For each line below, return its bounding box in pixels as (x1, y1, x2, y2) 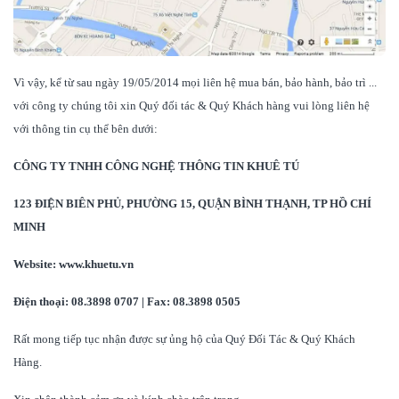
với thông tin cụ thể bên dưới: (13, 122, 158, 136)
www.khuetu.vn (59, 257, 134, 272)
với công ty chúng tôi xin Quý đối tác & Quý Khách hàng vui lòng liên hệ (13, 99, 370, 113)
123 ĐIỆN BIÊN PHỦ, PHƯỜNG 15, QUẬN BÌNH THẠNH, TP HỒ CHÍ (13, 197, 371, 211)
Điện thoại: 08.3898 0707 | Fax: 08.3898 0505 (13, 295, 243, 309)
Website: (13, 257, 59, 272)
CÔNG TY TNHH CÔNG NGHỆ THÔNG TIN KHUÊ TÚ (13, 159, 299, 174)
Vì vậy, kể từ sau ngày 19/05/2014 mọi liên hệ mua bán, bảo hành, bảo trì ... (13, 76, 377, 90)
